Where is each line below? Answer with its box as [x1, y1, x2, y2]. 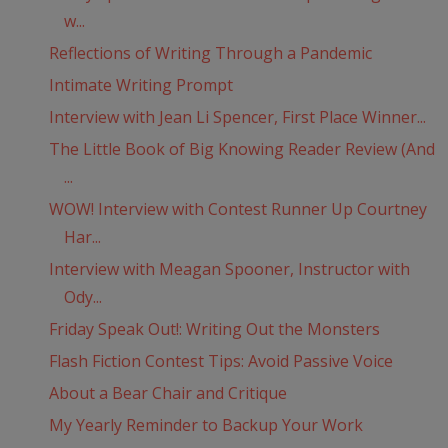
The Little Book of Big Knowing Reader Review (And [48, 138, 435, 161]
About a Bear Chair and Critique [48, 382, 287, 405]
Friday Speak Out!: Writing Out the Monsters [48, 318, 380, 341]
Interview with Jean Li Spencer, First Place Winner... [48, 106, 426, 129]
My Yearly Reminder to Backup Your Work [48, 414, 363, 437]
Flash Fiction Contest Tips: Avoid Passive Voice [48, 350, 393, 373]
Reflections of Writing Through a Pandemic [48, 42, 372, 65]
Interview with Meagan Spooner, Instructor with [48, 258, 410, 281]
